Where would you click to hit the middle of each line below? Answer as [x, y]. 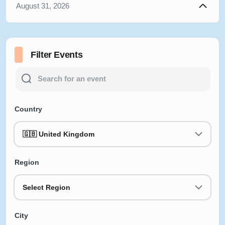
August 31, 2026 [43, 6]
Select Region [46, 187]
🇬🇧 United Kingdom [59, 134]
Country [28, 109]
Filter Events [57, 54]
